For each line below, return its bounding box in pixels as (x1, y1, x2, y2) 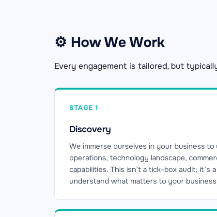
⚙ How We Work (54, 33, 165, 51)
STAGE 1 (69, 104, 98, 112)
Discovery (69, 123, 111, 135)
